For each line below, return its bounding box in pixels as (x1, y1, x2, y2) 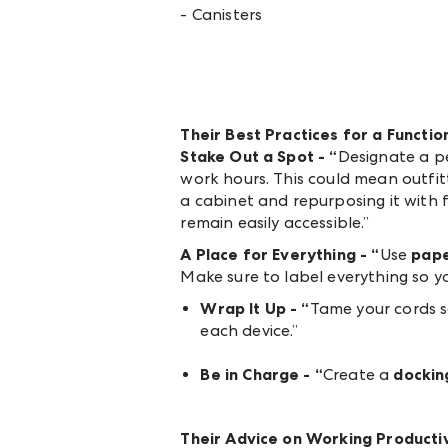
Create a (322, 365, 394, 385)
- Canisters (180, 5, 263, 25)
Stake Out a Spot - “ (180, 147, 338, 167)
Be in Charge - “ (200, 365, 323, 385)
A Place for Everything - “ (180, 245, 380, 265)
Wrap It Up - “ (200, 299, 310, 319)
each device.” (200, 321, 303, 341)
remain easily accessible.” (180, 213, 374, 233)
